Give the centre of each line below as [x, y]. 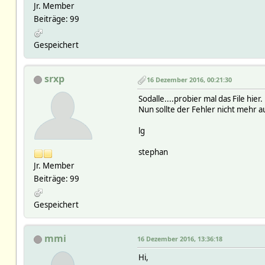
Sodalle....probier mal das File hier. [200, 98]
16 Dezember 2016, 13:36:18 [180, 239]
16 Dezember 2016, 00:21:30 [189, 80]
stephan [153, 152]
